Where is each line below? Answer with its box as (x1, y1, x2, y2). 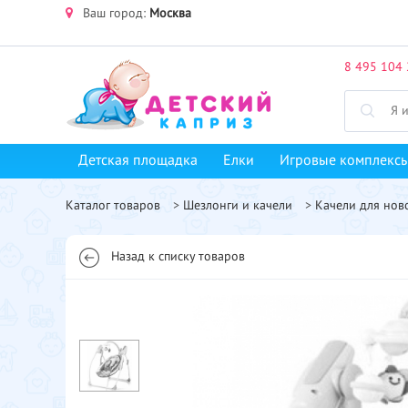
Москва (149, 7, 191, 20)
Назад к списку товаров (111, 250, 245, 263)
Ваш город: (83, 7, 146, 20)
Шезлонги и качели (183, 199, 292, 212)
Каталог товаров (66, 199, 160, 212)
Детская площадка (78, 154, 198, 168)
